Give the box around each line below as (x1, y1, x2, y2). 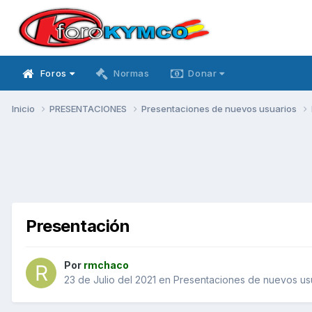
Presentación (26, 215, 130, 236)
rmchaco (84, 259, 129, 272)
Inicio (12, 102, 37, 114)
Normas (113, 68, 150, 79)
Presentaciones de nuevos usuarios (141, 102, 299, 114)
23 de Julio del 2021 (64, 274, 156, 286)
